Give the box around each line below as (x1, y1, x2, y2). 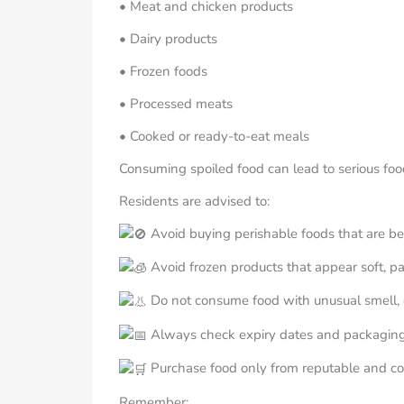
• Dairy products (119, 29, 217, 48)
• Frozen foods (119, 61, 207, 80)
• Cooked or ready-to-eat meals (119, 126, 309, 145)
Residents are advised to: (119, 191, 270, 210)
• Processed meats (119, 94, 233, 113)
